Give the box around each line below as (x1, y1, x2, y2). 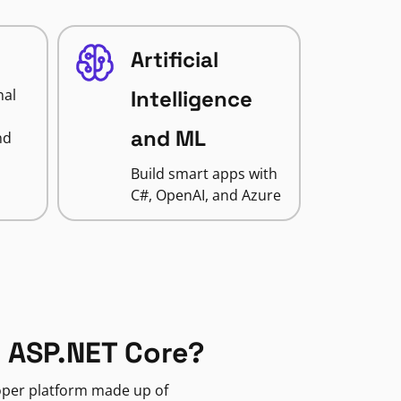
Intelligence (130, 85, 252, 113)
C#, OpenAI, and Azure (130, 185, 281, 205)
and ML (130, 124, 206, 152)
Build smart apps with (130, 164, 277, 183)
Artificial (130, 46, 218, 73)
